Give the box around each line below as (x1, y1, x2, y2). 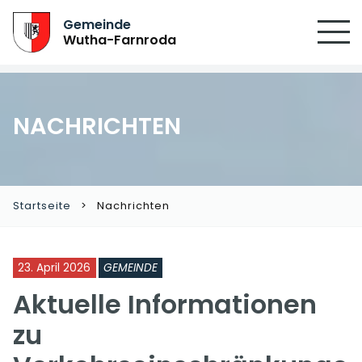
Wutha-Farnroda (63, 31, 177, 49)
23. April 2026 (18, 260, 90, 276)
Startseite (13, 199, 71, 213)
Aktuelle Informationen (13, 286, 317, 322)
